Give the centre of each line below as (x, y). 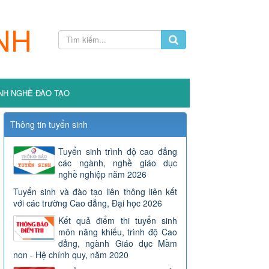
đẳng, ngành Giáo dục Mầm (118, 243)
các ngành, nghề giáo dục (118, 163)
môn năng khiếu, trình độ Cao (118, 232)
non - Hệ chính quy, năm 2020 (71, 255)
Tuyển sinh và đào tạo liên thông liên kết (95, 192)
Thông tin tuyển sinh (49, 124)
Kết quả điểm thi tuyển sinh (118, 220)
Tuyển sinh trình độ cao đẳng (118, 151)
